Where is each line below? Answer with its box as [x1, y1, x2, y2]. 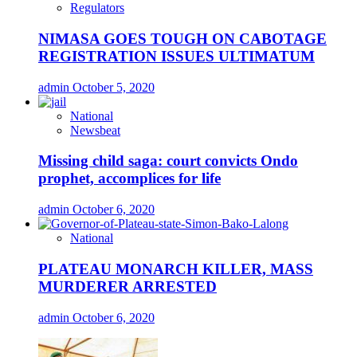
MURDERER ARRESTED [38, 277, 217, 295]
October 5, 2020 [73, 80, 155, 94]
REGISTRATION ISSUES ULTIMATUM [38, 47, 315, 65]
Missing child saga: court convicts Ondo [38, 152, 298, 170]
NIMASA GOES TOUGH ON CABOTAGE [38, 29, 327, 47]
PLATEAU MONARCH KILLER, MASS [38, 260, 313, 277]
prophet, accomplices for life [38, 170, 221, 187]
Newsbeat [70, 123, 120, 137]
